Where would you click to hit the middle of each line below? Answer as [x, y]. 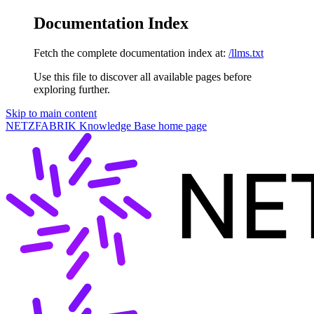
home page [181, 125]
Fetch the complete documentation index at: [130, 53]
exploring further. [72, 89]
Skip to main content [51, 113]
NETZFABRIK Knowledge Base [81, 125]
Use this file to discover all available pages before [143, 76]
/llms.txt [246, 53]
